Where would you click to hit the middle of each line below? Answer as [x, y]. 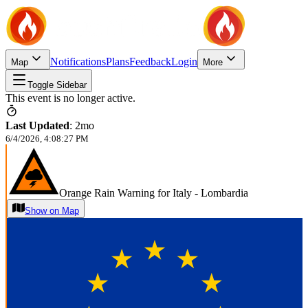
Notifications [78, 62]
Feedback [150, 62]
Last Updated [37, 125]
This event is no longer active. [70, 98]
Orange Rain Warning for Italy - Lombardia [154, 193]
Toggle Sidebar [57, 85]
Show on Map [52, 211]
